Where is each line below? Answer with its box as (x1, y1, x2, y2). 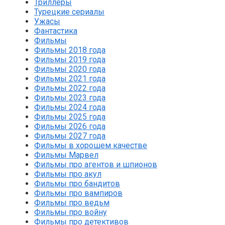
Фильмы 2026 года (34, 122, 105, 132)
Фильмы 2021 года (34, 74, 105, 84)
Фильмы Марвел (34, 150, 98, 160)
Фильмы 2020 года (34, 64, 105, 74)
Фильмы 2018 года (34, 45, 105, 55)
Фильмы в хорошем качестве (34, 141, 147, 151)
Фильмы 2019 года (34, 55, 105, 65)
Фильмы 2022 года (34, 83, 105, 93)
